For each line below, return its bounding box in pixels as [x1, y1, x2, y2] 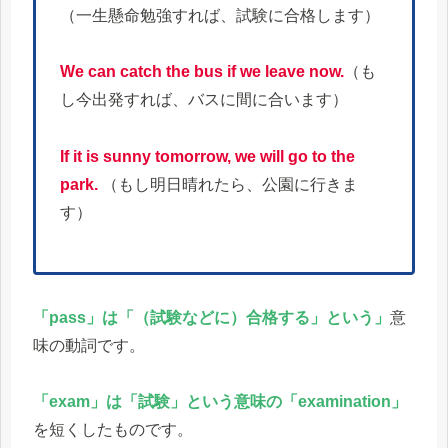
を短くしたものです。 [33, 421, 193, 439]
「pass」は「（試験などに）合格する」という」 [33, 308, 390, 326]
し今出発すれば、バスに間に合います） [60, 91, 348, 109]
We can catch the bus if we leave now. [60, 63, 344, 81]
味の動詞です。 [33, 336, 145, 354]
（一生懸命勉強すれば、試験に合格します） [60, 6, 380, 24]
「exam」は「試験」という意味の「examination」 [33, 393, 407, 411]
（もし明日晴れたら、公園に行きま [102, 176, 358, 194]
